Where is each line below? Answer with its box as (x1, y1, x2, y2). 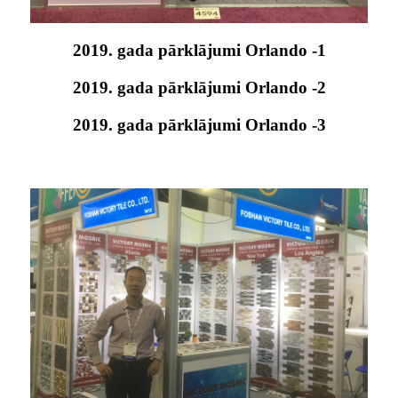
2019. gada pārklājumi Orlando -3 (72, 115, 326, 134)
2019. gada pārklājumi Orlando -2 (72, 77, 326, 97)
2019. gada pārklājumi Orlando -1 (72, 40, 326, 60)
